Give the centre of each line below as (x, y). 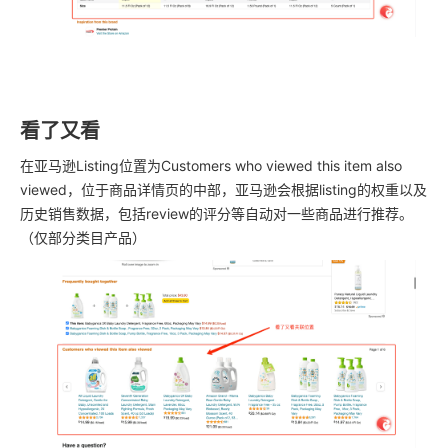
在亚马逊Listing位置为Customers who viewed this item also (211, 165)
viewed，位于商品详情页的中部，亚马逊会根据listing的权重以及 (223, 189)
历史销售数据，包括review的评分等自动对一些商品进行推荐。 (216, 213)
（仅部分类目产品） (83, 237)
